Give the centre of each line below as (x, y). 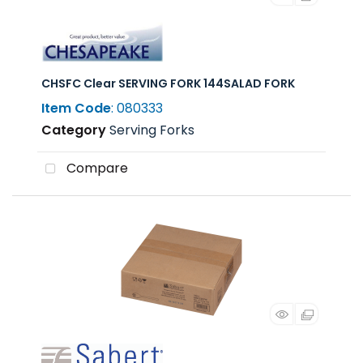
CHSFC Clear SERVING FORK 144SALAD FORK (168, 83)
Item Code (76, 108)
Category (74, 130)
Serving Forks (152, 130)
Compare (96, 169)
